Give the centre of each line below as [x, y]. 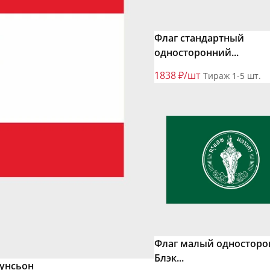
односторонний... [196, 53]
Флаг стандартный [199, 38]
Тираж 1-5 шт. [232, 76]
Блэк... [169, 258]
